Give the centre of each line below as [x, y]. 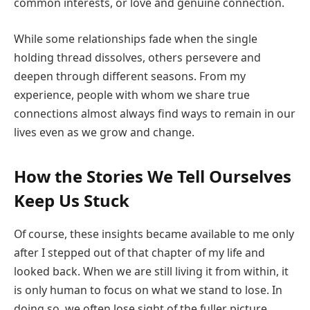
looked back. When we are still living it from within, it [151, 272]
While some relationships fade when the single [136, 38]
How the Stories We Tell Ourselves [153, 176]
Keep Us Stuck [72, 201]
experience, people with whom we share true [132, 94]
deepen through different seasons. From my [130, 76]
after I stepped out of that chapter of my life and [139, 253]
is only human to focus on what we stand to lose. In [148, 290]
